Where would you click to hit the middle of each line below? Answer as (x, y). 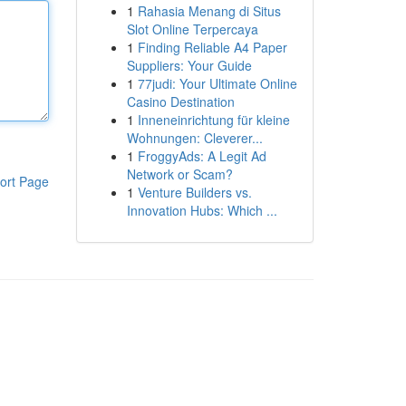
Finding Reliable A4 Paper (212, 47)
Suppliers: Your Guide (189, 65)
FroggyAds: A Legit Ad (202, 156)
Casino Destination (180, 101)
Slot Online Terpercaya (192, 29)
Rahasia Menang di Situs (209, 11)
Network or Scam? (179, 174)
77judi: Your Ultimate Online (217, 83)
